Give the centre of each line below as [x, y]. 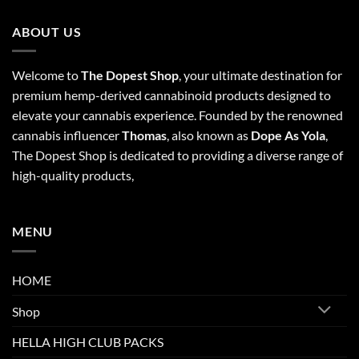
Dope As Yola [288, 135]
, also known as [209, 135]
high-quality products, [73, 175]
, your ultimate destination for [260, 75]
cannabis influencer [67, 135]
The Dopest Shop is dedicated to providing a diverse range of [177, 155]
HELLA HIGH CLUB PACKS [88, 342]
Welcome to [46, 75]
